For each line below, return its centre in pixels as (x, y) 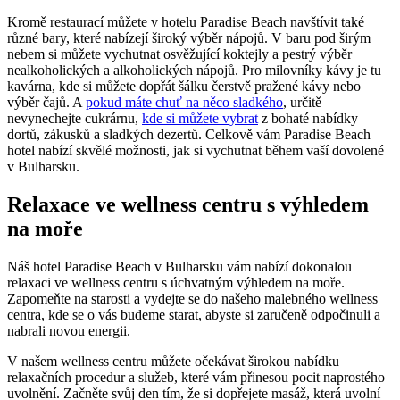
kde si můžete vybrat (200, 118)
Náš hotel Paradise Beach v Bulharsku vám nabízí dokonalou (179, 266)
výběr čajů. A (46, 102)
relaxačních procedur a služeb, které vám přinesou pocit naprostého (196, 377)
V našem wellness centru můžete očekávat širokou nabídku (173, 361)
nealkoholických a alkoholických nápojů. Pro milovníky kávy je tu (194, 70)
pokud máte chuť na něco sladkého (184, 102)
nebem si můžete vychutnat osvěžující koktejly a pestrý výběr (179, 54)
